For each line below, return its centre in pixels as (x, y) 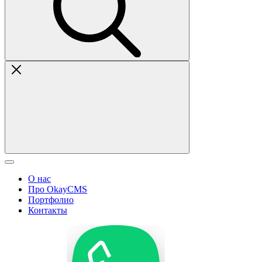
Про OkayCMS (58, 189)
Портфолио (51, 200)
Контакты (48, 210)
